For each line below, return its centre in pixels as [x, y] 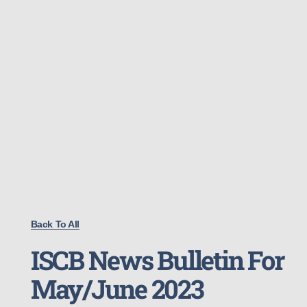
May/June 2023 [117, 288]
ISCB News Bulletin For [157, 259]
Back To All [55, 224]
